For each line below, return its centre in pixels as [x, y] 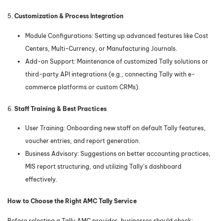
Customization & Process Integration [69, 16]
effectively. [41, 180]
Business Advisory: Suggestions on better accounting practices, [118, 154]
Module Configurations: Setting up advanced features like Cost [117, 36]
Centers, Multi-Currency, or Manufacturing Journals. [101, 48]
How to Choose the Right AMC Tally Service [72, 201]
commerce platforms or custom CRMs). [83, 87]
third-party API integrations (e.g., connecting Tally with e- [110, 74]
